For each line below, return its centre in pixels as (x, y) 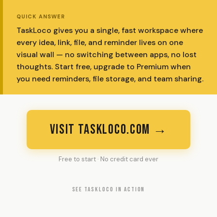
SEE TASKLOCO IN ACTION (108, 189)
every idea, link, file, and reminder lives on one (100, 42)
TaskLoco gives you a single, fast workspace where (110, 30)
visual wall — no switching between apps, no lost (107, 54)
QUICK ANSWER (41, 16)
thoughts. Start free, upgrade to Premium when (104, 67)
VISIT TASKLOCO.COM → (108, 130)
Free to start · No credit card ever (108, 159)
